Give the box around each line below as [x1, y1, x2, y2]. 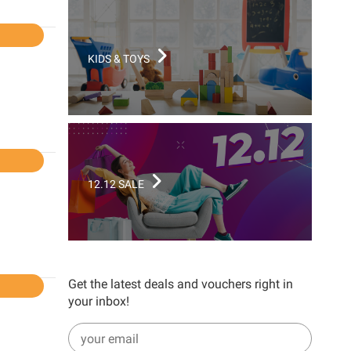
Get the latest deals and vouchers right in [68, 277, 294, 291]
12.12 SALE [88, 178, 147, 190]
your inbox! [68, 294, 130, 309]
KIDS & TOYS [88, 52, 153, 65]
